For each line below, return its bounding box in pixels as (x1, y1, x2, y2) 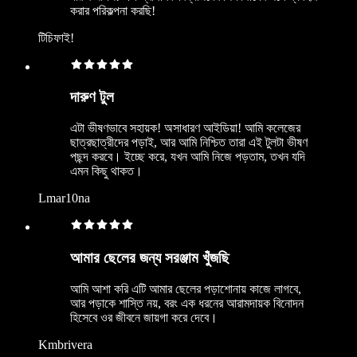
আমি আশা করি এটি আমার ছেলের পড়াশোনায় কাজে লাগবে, (70, 281, 301, 296)
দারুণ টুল (70, 88, 114, 106)
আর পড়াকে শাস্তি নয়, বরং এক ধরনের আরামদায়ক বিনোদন (70, 296, 304, 310)
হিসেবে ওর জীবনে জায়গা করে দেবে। (70, 310, 218, 324)
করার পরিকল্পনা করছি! (70, 3, 155, 18)
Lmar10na (38, 191, 90, 206)
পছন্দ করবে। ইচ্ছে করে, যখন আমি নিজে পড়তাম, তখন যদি (70, 150, 305, 164)
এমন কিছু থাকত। (70, 164, 143, 178)
